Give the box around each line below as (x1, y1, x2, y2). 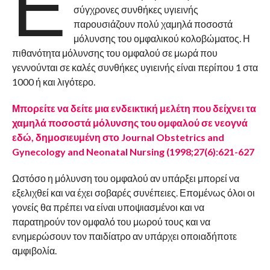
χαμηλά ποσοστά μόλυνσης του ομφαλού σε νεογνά (11, 117, 248, 129)
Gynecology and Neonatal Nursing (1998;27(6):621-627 (11, 146, 254, 158)
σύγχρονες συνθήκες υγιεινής (74, 4, 199, 16)
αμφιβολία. (11, 245, 57, 257)
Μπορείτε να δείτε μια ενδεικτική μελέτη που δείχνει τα (11, 102, 256, 115)
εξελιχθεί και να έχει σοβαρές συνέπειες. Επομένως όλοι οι (11, 187, 255, 199)
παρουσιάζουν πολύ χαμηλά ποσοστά (74, 18, 233, 30)
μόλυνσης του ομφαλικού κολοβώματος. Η (74, 33, 251, 45)
